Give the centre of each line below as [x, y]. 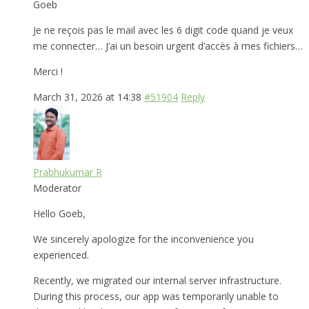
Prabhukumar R [68, 172]
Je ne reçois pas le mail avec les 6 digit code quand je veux [163, 30]
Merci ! [48, 71]
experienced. [61, 255]
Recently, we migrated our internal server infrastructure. [157, 280]
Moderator [57, 188]
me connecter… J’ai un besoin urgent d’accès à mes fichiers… [168, 46]
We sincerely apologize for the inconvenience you [143, 239]
